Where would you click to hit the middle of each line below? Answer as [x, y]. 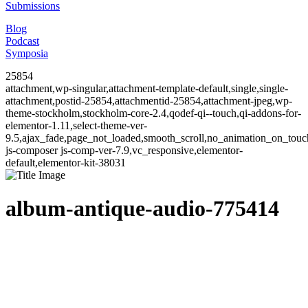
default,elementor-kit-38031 [66, 163]
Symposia [27, 53]
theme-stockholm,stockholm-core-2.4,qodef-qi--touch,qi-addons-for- [153, 113]
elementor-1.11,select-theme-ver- [76, 125]
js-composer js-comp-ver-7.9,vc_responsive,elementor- [124, 150]
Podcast [22, 41]
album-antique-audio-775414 [142, 209]
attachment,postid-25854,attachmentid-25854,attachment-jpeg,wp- [149, 101]
